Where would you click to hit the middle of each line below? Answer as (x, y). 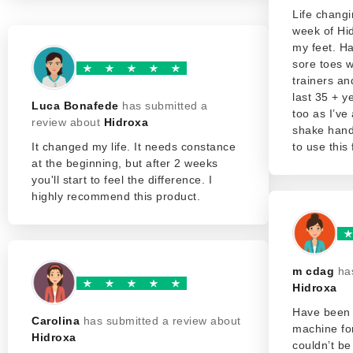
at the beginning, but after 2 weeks (125, 163)
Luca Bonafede (75, 106)
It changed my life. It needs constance (134, 147)
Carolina (56, 321)
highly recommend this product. (116, 196)
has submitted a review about (162, 321)
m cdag (313, 271)
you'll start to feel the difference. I (122, 180)
